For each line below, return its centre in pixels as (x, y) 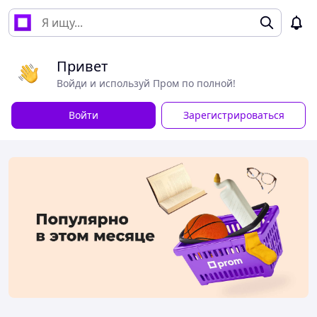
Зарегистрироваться (234, 115)
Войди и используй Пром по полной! (146, 83)
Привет (82, 66)
